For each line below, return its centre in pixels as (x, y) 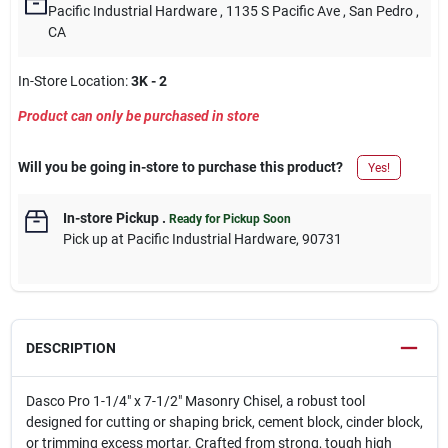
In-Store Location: (74, 81)
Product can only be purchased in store (138, 116)
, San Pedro (377, 11)
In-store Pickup (110, 218)
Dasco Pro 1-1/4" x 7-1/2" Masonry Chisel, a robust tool (195, 401)
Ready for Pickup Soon (229, 219)
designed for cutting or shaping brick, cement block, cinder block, (224, 422)
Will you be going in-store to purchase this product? (180, 167)
